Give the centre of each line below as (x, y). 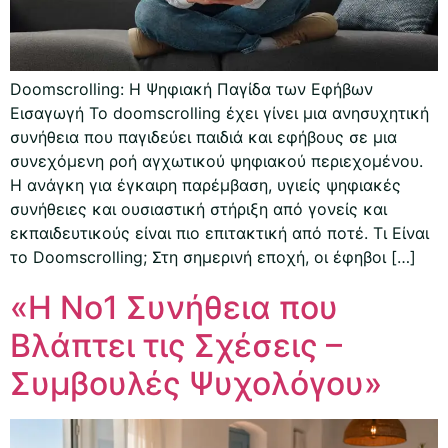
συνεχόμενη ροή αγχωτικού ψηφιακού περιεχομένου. (216, 160)
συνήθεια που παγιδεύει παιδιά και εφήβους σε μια (203, 136)
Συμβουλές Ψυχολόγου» (196, 383)
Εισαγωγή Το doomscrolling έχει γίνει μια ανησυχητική (219, 112)
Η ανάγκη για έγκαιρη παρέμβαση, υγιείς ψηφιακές (205, 184)
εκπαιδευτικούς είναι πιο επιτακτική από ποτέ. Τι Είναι (219, 232)
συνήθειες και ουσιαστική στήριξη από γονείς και (198, 208)
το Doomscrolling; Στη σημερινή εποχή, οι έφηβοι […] (213, 256)
